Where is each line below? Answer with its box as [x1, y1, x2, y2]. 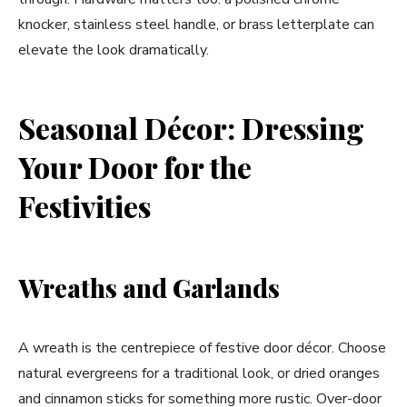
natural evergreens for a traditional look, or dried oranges [18, 363, 380, 383]
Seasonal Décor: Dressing [18, 108, 364, 147]
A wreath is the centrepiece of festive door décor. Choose [18, 338, 386, 358]
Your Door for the [18, 147, 252, 186]
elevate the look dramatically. [18, 40, 209, 60]
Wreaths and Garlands [18, 271, 280, 304]
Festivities [18, 186, 151, 225]
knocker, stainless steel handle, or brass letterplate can [18, 15, 374, 35]
